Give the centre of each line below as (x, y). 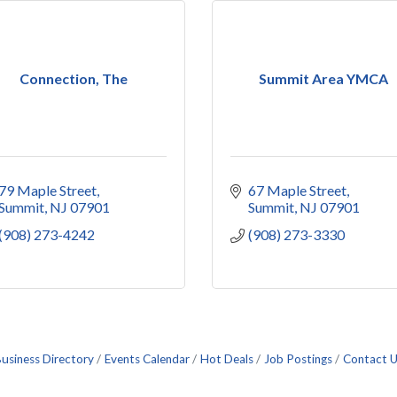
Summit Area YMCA (324, 78)
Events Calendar (147, 359)
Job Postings (298, 359)
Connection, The (73, 78)
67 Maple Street (297, 190)
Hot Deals (227, 359)
